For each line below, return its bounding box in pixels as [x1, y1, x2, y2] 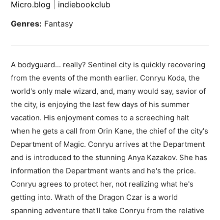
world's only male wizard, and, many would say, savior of [11, 86, 206, 96]
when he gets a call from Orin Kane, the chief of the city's [11, 126, 209, 136]
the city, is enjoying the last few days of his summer [11, 100, 190, 110]
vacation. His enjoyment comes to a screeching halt [11, 113, 190, 123]
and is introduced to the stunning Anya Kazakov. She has [11, 153, 208, 163]
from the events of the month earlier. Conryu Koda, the [11, 73, 200, 83]
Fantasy [42, 19, 74, 29]
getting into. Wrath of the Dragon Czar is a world [11, 192, 178, 202]
